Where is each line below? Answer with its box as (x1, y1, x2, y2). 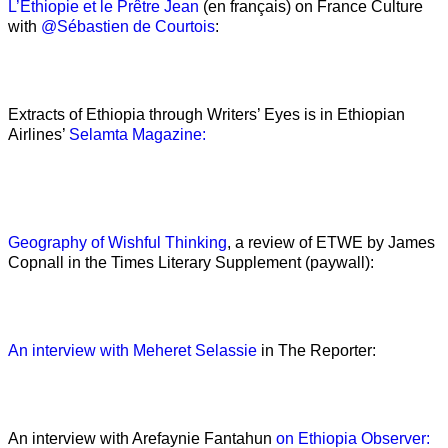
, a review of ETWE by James (227, 234, 435, 252)
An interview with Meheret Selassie (8, 342, 257, 360)
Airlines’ (8, 126, 69, 144)
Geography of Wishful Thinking (8, 234, 227, 252)
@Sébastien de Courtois (41, 18, 215, 36)
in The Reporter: (257, 342, 376, 360)
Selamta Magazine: (69, 126, 206, 144)
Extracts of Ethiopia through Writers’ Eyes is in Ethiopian (8, 106, 405, 124)
